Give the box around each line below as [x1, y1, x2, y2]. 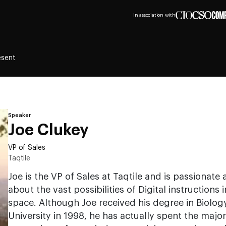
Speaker [8, 112, 31, 118]
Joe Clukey [8, 123, 89, 138]
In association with [133, 13, 176, 18]
